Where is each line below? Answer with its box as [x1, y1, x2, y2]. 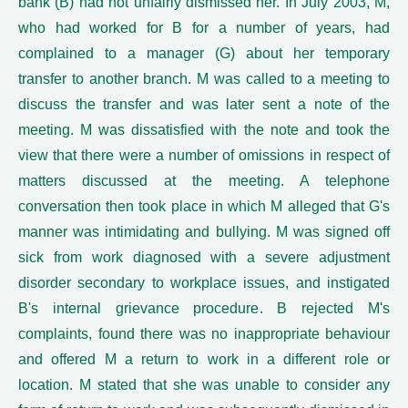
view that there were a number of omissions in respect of [18, 148, 390, 164]
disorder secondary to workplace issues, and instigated [18, 275, 390, 291]
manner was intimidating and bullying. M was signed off [18, 224, 390, 240]
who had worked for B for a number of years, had [18, 20, 390, 36]
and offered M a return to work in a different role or [18, 352, 390, 368]
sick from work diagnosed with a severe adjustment [18, 250, 390, 266]
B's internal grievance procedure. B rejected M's [18, 301, 390, 317]
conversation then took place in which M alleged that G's [18, 199, 390, 215]
